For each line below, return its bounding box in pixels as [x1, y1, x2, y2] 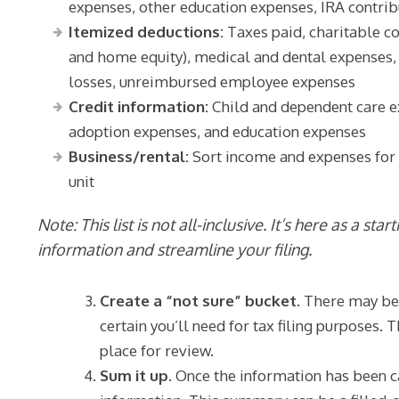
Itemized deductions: [69, 22, 224, 41]
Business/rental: [69, 147, 190, 166]
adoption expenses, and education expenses [69, 122, 367, 141]
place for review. [100, 341, 215, 360]
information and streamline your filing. [37, 240, 313, 259]
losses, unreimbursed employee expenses [69, 72, 356, 91]
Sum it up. [100, 366, 173, 385]
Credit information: [69, 97, 213, 116]
